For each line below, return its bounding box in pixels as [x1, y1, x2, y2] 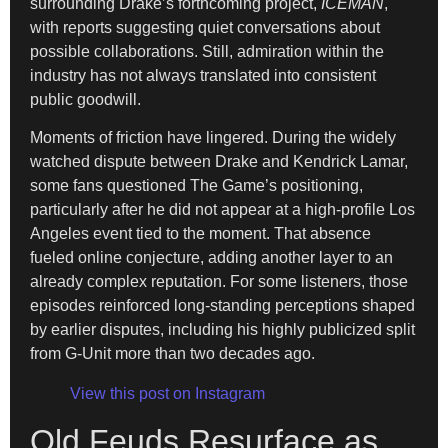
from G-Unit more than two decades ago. [30, 344, 315, 362]
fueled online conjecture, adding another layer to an [30, 248, 393, 266]
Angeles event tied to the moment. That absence [30, 224, 371, 242]
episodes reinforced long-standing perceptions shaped [30, 296, 415, 314]
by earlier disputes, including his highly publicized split [30, 320, 415, 338]
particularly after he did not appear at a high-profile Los [30, 200, 415, 218]
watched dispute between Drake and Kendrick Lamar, [30, 152, 408, 170]
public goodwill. [30, 90, 141, 108]
